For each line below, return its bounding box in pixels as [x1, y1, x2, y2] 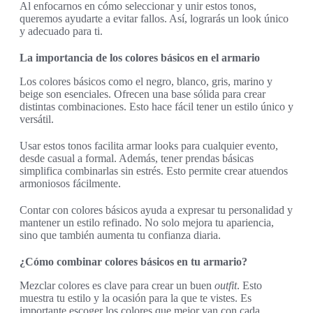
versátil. [20, 113, 54, 126]
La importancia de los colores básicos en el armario [20, 52, 260, 64]
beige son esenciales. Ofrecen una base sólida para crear [20, 88, 265, 101]
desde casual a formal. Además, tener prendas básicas [20, 152, 254, 165]
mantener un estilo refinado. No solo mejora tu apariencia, [20, 217, 274, 229]
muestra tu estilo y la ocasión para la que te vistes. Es [20, 292, 252, 305]
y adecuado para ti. [20, 25, 103, 38]
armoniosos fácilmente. [20, 177, 121, 190]
